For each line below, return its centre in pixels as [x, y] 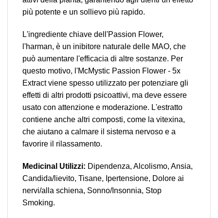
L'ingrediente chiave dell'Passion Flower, [93, 34]
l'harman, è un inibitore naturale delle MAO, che [104, 46]
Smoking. [39, 202]
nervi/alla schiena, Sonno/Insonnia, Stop [92, 190]
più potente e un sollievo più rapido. [84, 12]
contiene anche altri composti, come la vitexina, [104, 119]
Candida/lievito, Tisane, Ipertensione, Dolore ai [103, 178]
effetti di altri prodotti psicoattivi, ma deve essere [105, 95]
